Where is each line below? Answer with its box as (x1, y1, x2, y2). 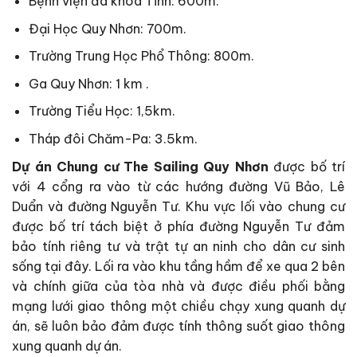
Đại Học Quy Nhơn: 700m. (28, 20, 186, 37)
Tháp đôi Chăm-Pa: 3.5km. (28, 130, 198, 147)
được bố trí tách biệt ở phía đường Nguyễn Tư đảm (12, 218, 345, 234)
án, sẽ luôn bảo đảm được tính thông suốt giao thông (12, 317, 345, 334)
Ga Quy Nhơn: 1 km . (28, 75, 149, 92)
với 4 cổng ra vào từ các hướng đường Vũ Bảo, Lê (12, 178, 345, 194)
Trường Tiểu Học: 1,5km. (28, 103, 175, 120)
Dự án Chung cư (12, 158, 124, 175)
